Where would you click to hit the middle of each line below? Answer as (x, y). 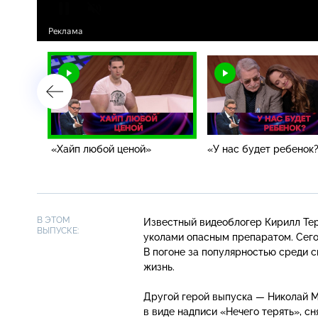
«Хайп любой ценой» (101, 149)
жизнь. (159, 267)
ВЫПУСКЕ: (58, 230)
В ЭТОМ (54, 220)
